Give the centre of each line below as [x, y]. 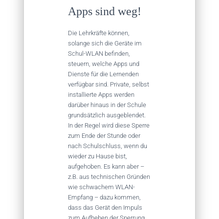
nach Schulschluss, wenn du [108, 146]
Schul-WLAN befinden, [99, 53]
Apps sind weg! [105, 11]
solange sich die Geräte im [105, 43]
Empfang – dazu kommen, [104, 197]
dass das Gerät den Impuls [105, 207]
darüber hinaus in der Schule [107, 105]
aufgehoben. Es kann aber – [106, 166]
